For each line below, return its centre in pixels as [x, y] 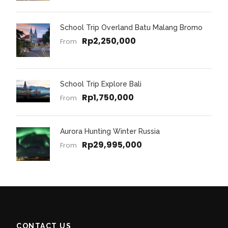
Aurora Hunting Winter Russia [110, 132]
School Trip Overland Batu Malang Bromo [131, 28]
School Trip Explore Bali [101, 84]
